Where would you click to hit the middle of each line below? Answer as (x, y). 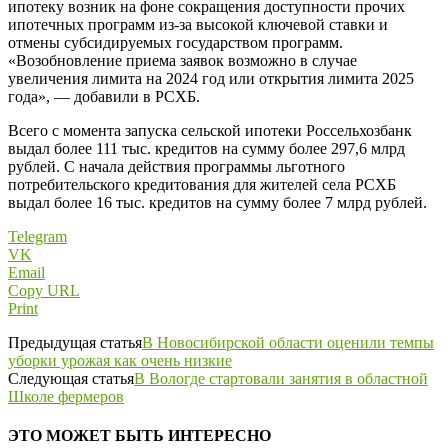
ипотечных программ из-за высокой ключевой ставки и (198, 24)
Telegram (37, 236)
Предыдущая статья (75, 342)
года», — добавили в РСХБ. (104, 96)
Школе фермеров (66, 396)
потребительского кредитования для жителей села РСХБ (202, 184)
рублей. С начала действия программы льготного (176, 166)
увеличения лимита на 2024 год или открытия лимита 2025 (211, 78)
